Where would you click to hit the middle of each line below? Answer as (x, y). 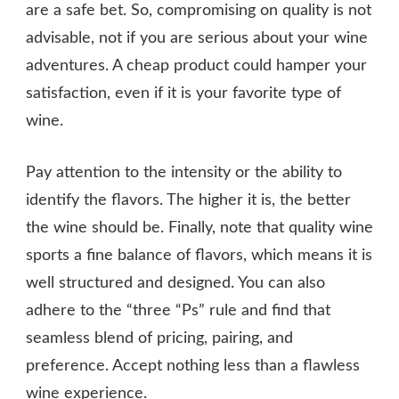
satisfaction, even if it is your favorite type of (183, 93)
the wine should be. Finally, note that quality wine (199, 228)
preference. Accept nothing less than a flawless (193, 366)
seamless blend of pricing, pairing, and (159, 338)
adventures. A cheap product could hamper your (196, 65)
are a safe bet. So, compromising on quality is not (199, 10)
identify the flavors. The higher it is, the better (188, 200)
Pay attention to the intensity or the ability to (184, 172)
